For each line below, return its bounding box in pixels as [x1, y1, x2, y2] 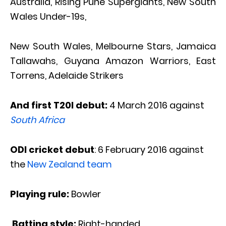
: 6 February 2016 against [94, 143, 204, 156]
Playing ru [10, 188, 58, 201]
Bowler [71, 188, 101, 201]
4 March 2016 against [109, 99, 204, 112]
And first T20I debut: [10, 99, 109, 112]
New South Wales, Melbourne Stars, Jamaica [10, 40, 216, 53]
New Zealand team [27, 158, 112, 171]
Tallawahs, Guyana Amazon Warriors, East [10, 54, 216, 68]
